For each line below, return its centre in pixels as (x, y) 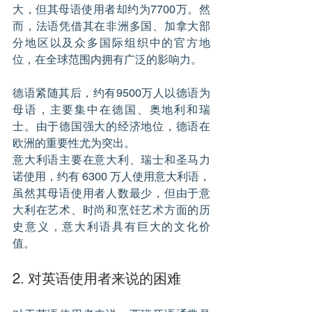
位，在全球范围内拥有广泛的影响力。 (107, 60)
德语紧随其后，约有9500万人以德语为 (111, 93)
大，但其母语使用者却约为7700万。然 (111, 10)
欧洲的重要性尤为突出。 (74, 143)
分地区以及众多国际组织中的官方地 (111, 43)
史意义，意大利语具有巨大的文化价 (111, 227)
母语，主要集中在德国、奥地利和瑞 (111, 110)
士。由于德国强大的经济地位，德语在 (111, 127)
